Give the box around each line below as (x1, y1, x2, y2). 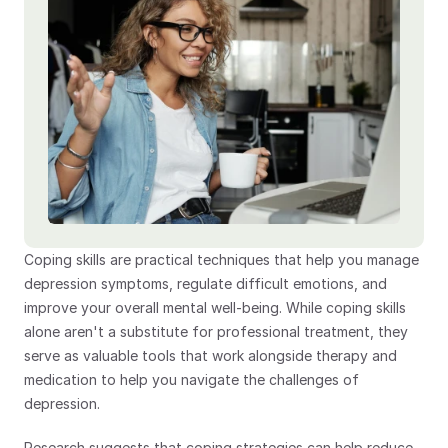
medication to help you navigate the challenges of (24, 371, 359, 388)
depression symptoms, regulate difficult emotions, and (24, 275, 387, 292)
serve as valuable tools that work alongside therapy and (24, 347, 397, 364)
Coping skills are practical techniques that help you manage (24, 251, 419, 268)
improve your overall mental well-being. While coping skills (24, 299, 406, 316)
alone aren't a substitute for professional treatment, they (24, 323, 408, 340)
